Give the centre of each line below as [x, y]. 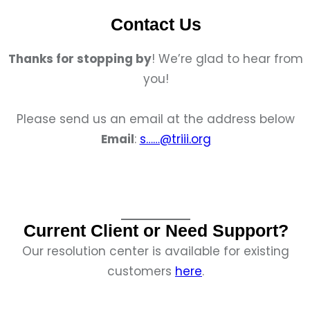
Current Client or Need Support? [156, 231]
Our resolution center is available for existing [156, 251]
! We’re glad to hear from [227, 59]
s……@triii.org [175, 139]
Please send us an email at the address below [156, 119]
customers [141, 271]
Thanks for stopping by [80, 59]
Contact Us [156, 25]
